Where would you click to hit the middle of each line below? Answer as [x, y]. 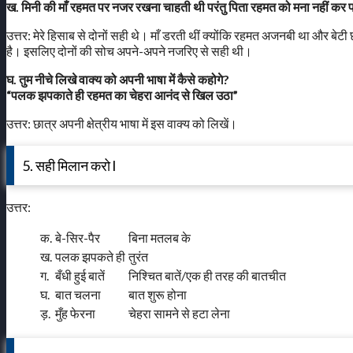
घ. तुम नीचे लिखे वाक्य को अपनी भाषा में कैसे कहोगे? [118, 80]
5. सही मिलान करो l [69, 166]
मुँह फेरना [75, 314]
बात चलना [78, 295]
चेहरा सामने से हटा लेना [179, 314]
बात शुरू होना [158, 295]
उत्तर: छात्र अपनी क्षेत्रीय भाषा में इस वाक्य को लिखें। [122, 124]
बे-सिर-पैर [78, 238]
